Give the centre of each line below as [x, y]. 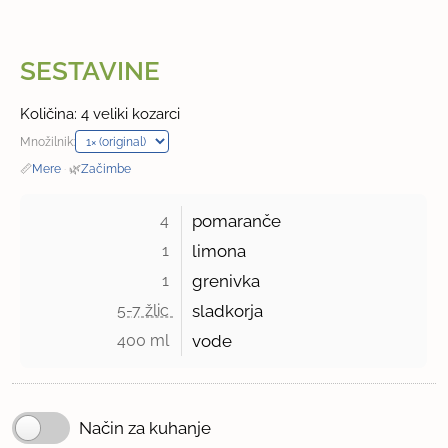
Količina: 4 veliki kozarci [100, 114]
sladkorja [228, 311]
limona [219, 251]
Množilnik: [48, 142]
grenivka [226, 281]
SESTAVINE [90, 71]
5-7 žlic [145, 311]
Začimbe [106, 169]
